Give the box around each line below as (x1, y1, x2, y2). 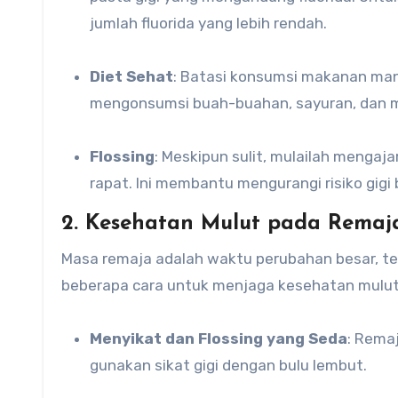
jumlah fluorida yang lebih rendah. (90, 14, 327, 32)
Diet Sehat (100, 68, 173, 85)
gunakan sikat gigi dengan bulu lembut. (90, 356, 367, 374)
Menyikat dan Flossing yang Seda (102, 330, 347, 347)
